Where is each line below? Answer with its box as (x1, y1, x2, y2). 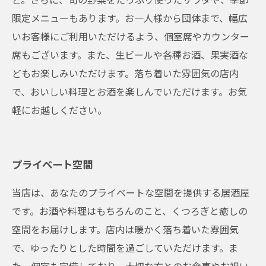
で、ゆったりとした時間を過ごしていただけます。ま (12, 240, 238, 255)
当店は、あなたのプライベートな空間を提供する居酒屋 (12, 185, 249, 199)
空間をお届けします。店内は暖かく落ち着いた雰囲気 (12, 222, 239, 236)
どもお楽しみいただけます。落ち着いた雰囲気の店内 (12, 66, 239, 80)
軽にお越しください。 (12, 103, 107, 117)
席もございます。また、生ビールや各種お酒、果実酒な (12, 47, 248, 62)
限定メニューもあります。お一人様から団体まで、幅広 (12, 11, 248, 25)
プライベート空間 (12, 157, 93, 172)
